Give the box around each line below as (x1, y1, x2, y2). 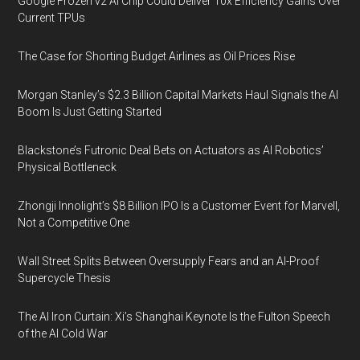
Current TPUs (18, 11, 86, 24)
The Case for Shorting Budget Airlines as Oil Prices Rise (18, 50, 296, 63)
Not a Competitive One (18, 216, 130, 229)
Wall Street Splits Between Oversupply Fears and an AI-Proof (18, 255, 320, 268)
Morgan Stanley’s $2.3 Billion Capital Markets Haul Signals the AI (18, 88, 339, 101)
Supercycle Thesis (18, 272, 112, 284)
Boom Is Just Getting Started (18, 105, 162, 118)
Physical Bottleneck (18, 161, 117, 174)
